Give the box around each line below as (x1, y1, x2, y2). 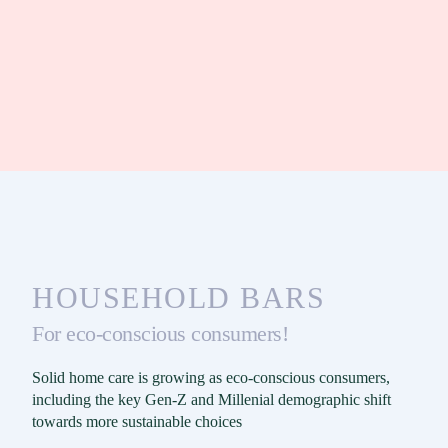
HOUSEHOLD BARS (32, 281, 325, 315)
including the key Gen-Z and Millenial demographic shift (32, 391, 391, 409)
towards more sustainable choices (32, 413, 242, 431)
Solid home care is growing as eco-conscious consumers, (32, 369, 390, 387)
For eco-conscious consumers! (32, 321, 288, 347)
